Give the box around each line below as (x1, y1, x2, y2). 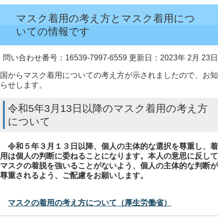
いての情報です (16, 26, 90, 37)
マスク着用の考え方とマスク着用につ (16, 13, 195, 24)
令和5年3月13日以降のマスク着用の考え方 (8, 103, 208, 114)
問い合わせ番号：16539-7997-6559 (3, 54, 127, 62)
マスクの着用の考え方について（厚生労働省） (8, 199, 171, 207)
